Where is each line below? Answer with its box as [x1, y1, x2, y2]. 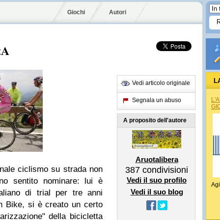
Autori [109, 9, 126, 16]
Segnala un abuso [132, 97, 181, 104]
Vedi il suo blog [130, 188, 183, 196]
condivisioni [140, 165, 188, 175]
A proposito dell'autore [123, 117, 187, 124]
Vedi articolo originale [132, 80, 190, 86]
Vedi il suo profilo [127, 176, 187, 184]
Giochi [67, 9, 85, 16]
